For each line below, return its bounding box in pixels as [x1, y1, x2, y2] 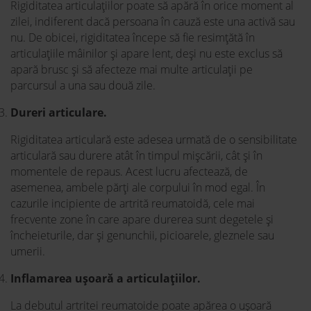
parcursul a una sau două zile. [10, 78, 155, 94]
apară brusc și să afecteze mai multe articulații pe [10, 62, 253, 78]
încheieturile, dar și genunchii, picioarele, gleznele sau [10, 228, 274, 244]
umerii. [10, 244, 45, 260]
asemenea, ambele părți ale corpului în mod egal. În [10, 180, 265, 196]
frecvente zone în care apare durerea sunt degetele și [10, 212, 274, 228]
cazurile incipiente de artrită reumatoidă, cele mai [10, 196, 255, 212]
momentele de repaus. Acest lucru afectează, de [10, 164, 248, 180]
